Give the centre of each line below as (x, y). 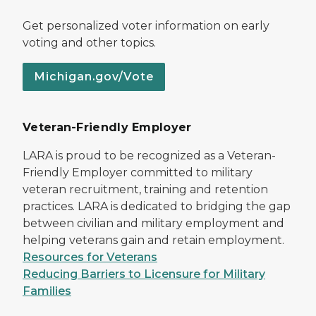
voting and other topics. (89, 42)
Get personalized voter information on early (146, 25)
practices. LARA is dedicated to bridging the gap (157, 206)
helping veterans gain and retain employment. (153, 240)
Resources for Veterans (90, 257)
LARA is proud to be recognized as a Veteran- (149, 155)
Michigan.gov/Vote (94, 76)
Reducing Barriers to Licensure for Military (144, 274)
